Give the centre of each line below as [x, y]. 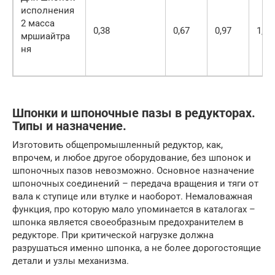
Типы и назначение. [69, 126]
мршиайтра [45, 36]
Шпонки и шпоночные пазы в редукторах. [134, 113]
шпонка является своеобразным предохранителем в [128, 222]
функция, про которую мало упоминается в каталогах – [134, 209]
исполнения [48, 10]
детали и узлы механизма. [71, 261]
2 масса [38, 23]
